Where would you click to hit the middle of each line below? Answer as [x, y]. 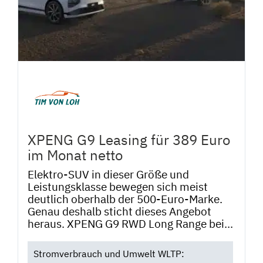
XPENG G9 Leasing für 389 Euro [129, 140]
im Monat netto [75, 155]
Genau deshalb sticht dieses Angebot [119, 211]
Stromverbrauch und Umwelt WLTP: [109, 254]
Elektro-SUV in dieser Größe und [108, 174]
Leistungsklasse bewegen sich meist [118, 186]
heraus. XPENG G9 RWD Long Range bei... [130, 223]
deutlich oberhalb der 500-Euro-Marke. [125, 199]
